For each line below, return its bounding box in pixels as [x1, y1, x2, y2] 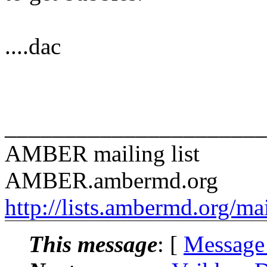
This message [29, 231, 157, 257]
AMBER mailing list [5, 140, 200, 166]
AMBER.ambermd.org [5, 167, 218, 193]
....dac [5, 33, 61, 59]
